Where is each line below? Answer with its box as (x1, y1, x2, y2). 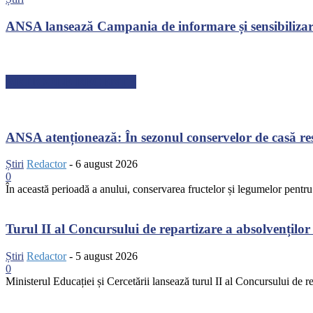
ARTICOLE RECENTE (6, 74, 136, 89)
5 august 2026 (75, 249, 138, 262)
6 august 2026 (75, 158, 138, 170)
